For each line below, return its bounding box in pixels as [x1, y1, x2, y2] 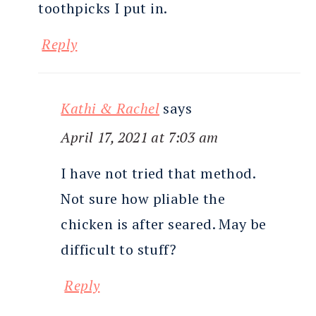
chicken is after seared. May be [61, 214, 267, 234]
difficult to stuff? [61, 240, 176, 260]
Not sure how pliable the [61, 189, 225, 209]
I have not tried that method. [61, 164, 255, 183]
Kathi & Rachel [61, 99, 159, 119]
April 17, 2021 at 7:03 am [61, 128, 219, 147]
